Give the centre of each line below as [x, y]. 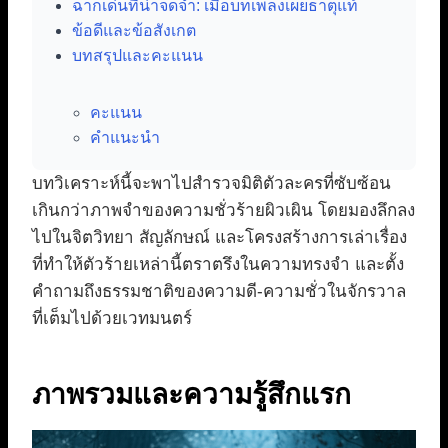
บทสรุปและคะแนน [137, 56]
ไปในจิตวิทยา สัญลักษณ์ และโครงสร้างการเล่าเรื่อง [219, 238]
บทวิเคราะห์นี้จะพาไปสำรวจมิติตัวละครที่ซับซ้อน [211, 184]
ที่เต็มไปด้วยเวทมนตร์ [112, 319]
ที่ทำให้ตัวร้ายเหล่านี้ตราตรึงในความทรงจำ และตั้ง [218, 265]
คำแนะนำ [125, 138]
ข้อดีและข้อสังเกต [134, 31]
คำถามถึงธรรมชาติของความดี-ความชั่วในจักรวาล [219, 292]
